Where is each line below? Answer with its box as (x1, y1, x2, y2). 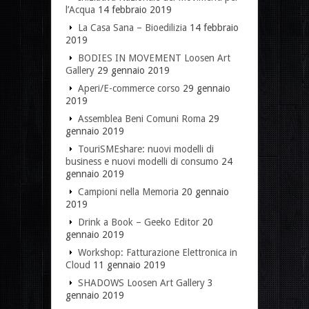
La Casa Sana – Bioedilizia (78, 21, 187, 33)
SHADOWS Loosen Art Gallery (78, 277, 205, 288)
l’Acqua (66, 3, 95, 15)
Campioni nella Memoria (78, 186, 179, 197)
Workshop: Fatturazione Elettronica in (78, 246, 237, 258)
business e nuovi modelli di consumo (66, 155, 219, 167)
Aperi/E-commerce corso (78, 82, 180, 94)
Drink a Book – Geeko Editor (78, 216, 199, 228)
